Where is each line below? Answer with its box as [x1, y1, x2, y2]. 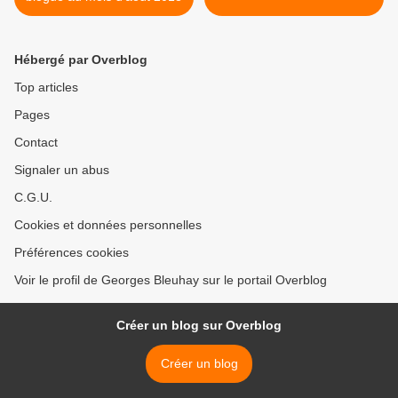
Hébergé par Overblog [14, 52, 147, 68]
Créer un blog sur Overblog [116, 318, 282, 333]
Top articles [14, 80, 78, 95]
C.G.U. [14, 190, 52, 205]
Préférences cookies [14, 245, 129, 260]
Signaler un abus [14, 163, 109, 178]
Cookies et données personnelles [14, 218, 202, 233]
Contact [14, 135, 58, 150]
